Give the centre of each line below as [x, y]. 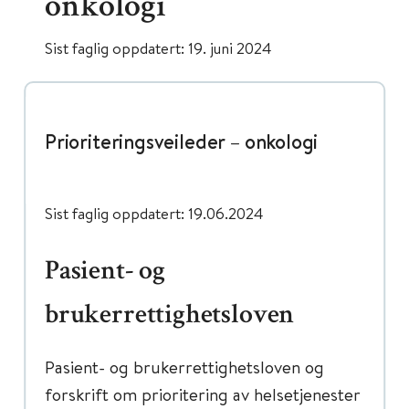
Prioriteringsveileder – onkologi [182, 142]
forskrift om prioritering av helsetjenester [203, 394]
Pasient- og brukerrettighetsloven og [184, 367]
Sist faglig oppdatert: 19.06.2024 [154, 213]
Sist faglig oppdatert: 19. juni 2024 [158, 48]
